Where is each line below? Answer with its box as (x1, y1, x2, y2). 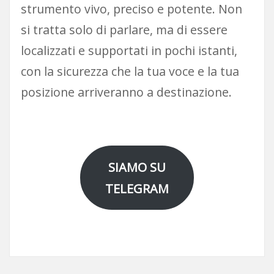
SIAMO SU (108, 158, 166, 176)
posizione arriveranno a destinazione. (20, 84, 232, 101)
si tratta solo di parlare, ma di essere (20, 21, 228, 39)
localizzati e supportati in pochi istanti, (20, 42, 237, 59)
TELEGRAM (105, 180, 169, 197)
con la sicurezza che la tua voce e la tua (20, 63, 239, 80)
